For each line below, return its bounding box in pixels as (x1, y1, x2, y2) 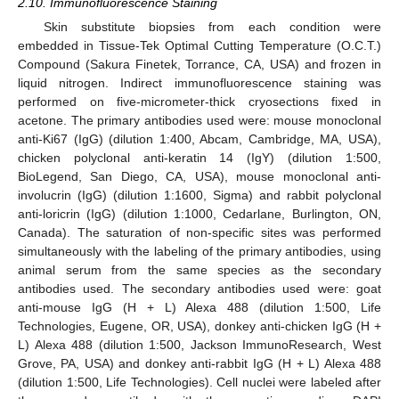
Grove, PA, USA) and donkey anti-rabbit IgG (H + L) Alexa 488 (18, 356, 381, 371)
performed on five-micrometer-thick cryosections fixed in (18, 94, 381, 110)
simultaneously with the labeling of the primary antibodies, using (18, 244, 381, 259)
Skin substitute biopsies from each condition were (43, 20, 381, 35)
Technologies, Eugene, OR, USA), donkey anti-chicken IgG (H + (18, 319, 381, 334)
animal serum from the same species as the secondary (18, 263, 381, 278)
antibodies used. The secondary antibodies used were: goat (18, 281, 381, 297)
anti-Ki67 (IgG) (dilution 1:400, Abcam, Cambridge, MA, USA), (18, 132, 381, 147)
